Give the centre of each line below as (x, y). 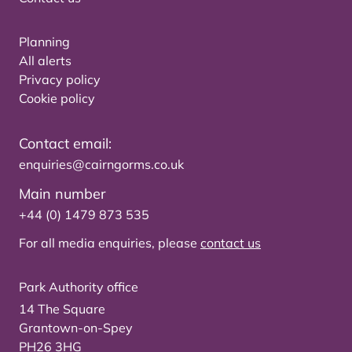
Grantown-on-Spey (76, 328)
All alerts (45, 61)
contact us (231, 243)
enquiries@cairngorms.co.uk (101, 165)
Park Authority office (79, 287)
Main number (62, 194)
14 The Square (62, 309)
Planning (44, 42)
